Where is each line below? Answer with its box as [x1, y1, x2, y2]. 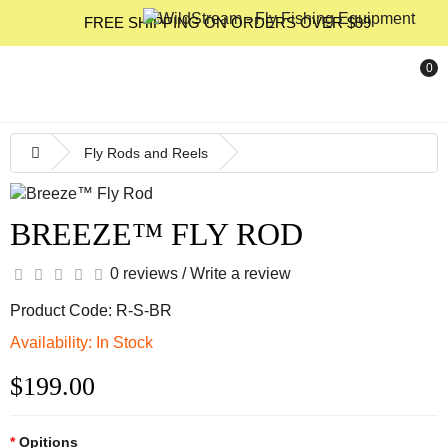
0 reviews [110, 265, 178, 282]
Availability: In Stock [10, 334, 153, 351]
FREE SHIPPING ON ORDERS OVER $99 [83, 14, 371, 31]
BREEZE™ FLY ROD [10, 216, 303, 252]
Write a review [190, 265, 291, 282]
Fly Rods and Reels [84, 145, 208, 161]
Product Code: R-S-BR [10, 302, 172, 319]
